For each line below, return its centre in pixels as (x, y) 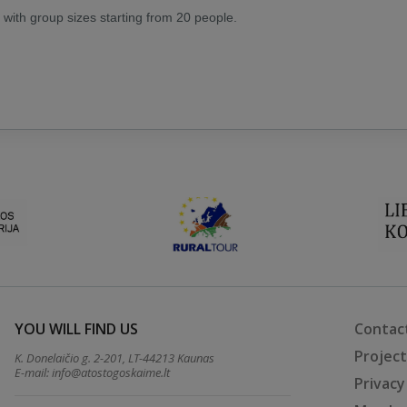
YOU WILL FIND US (77, 329)
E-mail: (34, 372)
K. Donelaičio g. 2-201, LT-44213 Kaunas (115, 358)
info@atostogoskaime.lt (111, 372)
